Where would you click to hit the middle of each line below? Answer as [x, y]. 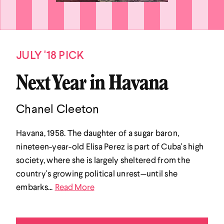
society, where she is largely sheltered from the [103, 159]
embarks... [34, 186]
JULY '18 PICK [50, 54]
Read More [74, 186]
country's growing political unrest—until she [97, 173]
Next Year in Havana [92, 85]
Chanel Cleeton [58, 108]
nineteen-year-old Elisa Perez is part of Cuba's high [110, 146]
